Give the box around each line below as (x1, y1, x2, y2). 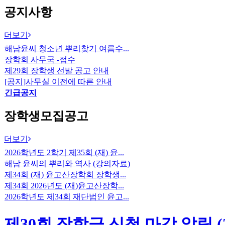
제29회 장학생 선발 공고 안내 (5, 66, 109, 75)
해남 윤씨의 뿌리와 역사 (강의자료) (5, 159, 130, 168)
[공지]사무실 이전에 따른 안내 (5, 77, 112, 86)
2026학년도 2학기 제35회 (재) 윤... (5, 148, 124, 157)
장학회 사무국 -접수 (5, 55, 75, 64)
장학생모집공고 (4, 109, 88, 123)
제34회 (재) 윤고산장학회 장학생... (5, 170, 126, 179)
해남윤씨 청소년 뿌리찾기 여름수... (5, 44, 129, 53)
